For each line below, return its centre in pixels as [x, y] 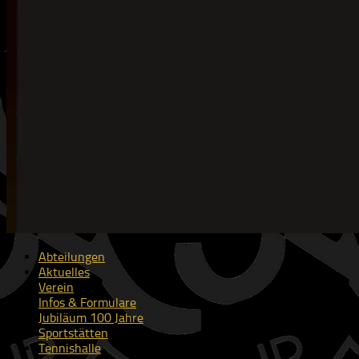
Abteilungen [72, 257]
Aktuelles [64, 272]
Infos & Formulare [87, 303]
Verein [56, 287]
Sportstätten [73, 333]
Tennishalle [70, 348]
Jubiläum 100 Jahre [91, 318]
